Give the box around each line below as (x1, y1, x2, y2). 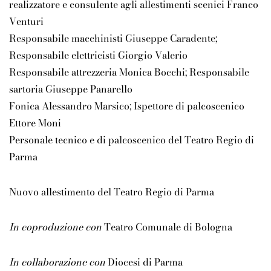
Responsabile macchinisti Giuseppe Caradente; (9, 31, 217, 46)
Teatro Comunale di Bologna (102, 220, 232, 235)
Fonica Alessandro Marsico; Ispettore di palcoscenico (9, 99, 244, 114)
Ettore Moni (9, 116, 61, 131)
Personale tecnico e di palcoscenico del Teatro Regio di (9, 132, 254, 148)
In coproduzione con (9, 220, 102, 235)
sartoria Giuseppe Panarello (9, 82, 132, 97)
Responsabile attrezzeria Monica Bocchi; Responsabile (9, 65, 249, 80)
